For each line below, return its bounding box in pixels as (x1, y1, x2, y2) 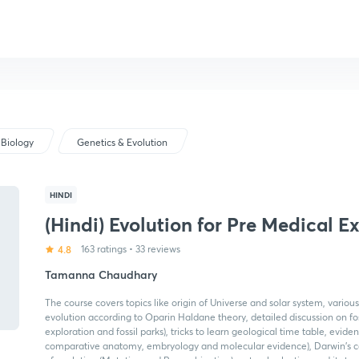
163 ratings (81, 243, 127, 255)
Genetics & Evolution (77, 136, 168, 148)
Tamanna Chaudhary (45, 267, 157, 282)
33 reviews (135, 243, 180, 255)
